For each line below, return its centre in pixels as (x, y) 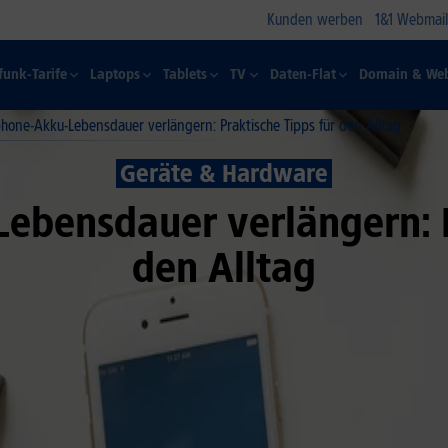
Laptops (114, 74)
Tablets (185, 74)
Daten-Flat (302, 74)
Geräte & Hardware (224, 173)
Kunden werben (315, 19)
